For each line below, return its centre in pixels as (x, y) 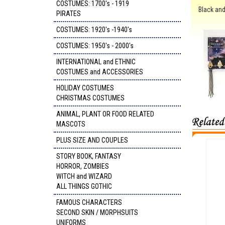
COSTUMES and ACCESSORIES (100, 72)
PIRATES (69, 14)
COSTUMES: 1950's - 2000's (95, 46)
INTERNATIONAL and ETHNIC (96, 62)
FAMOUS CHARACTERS (89, 202)
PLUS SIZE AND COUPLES (92, 140)
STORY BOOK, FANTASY (89, 156)
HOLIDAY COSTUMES (85, 88)
